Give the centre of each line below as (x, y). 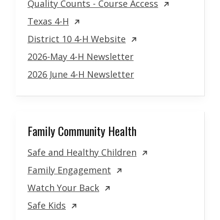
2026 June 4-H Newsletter (81, 74)
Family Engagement (69, 170)
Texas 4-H (48, 21)
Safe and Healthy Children (82, 152)
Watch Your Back (63, 188)
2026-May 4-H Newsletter (81, 57)
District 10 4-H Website (77, 39)
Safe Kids (47, 206)
